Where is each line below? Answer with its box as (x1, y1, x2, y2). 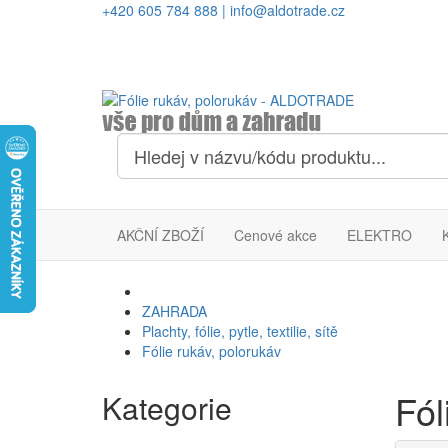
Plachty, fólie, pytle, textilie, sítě (142, 321, 338, 341)
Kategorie (102, 386, 232, 429)
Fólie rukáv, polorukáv (142, 341, 281, 361)
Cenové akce (234, 225, 317, 245)
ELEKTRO (347, 225, 412, 245)
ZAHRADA (142, 301, 207, 321)
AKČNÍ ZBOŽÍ (117, 225, 204, 245)
